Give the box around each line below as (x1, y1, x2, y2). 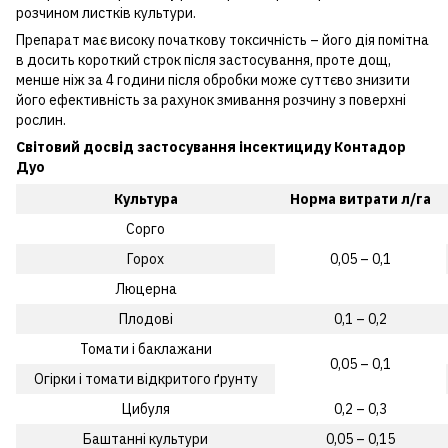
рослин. (16, 110, 66, 129)
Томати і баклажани (79, 339, 212, 358)
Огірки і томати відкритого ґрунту (33, 369, 258, 388)
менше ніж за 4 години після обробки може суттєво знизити (16, 70, 410, 89)
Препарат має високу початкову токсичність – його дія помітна (16, 30, 429, 49)
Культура (113, 189, 178, 208)
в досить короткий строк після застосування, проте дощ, (16, 50, 391, 69)
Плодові (118, 309, 173, 328)
